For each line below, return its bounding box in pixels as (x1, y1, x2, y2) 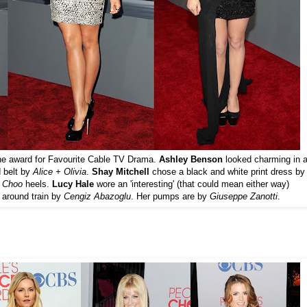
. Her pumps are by (131, 191, 210, 202)
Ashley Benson (159, 154, 223, 165)
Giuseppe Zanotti (210, 191, 278, 202)
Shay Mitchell (92, 167, 152, 177)
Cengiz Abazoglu (64, 191, 131, 202)
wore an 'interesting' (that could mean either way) (93, 179, 289, 190)
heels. (22, 179, 52, 190)
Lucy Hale (51, 179, 94, 190)
